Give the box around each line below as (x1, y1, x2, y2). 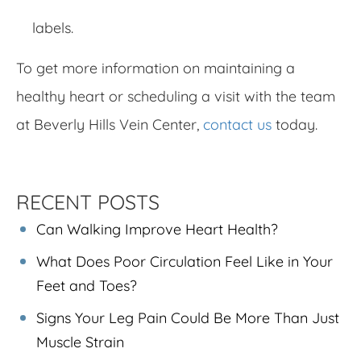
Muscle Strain (36, 332, 124, 351)
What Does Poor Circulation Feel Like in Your (36, 251, 333, 271)
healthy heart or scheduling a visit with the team (16, 86, 335, 106)
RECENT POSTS (16, 189, 160, 214)
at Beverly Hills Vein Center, (16, 114, 203, 134)
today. (272, 114, 317, 134)
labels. (32, 18, 73, 37)
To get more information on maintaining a (16, 58, 295, 77)
